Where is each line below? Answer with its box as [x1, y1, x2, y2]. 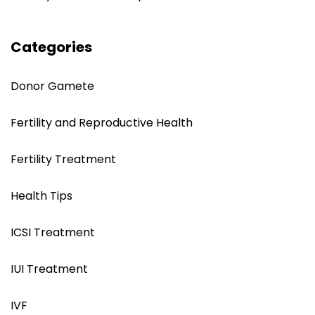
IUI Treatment [11, 260, 88, 277]
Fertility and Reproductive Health [11, 114, 193, 131]
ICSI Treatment [11, 224, 95, 240]
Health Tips [11, 187, 72, 204]
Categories [11, 37, 92, 57]
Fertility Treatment [11, 150, 116, 167]
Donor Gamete [11, 77, 94, 94]
